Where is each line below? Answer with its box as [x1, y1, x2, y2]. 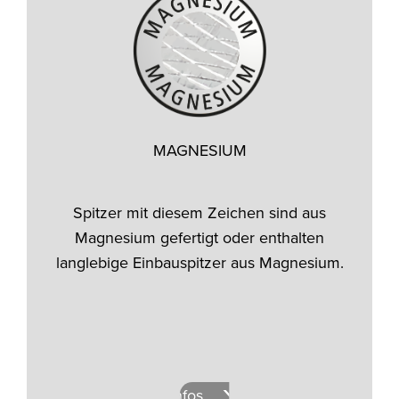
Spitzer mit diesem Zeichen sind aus [73, 200, 326, 224]
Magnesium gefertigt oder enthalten [75, 225, 324, 248]
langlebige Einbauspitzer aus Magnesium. [55, 250, 344, 273]
